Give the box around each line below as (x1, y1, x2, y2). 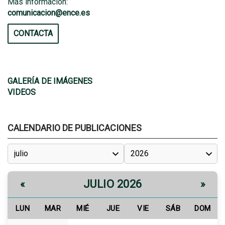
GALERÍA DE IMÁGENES (8, 76, 92, 86)
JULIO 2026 (83, 178, 142, 190)
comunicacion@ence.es (8, 8, 90, 18)
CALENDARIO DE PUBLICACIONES (8, 123, 142, 133)
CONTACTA (14, 29, 53, 38)
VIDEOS (8, 87, 36, 97)
